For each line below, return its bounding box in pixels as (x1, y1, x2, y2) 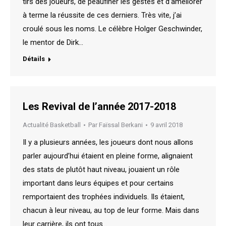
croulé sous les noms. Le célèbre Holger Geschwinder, (23, 24, 202, 34)
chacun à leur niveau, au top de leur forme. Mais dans (23, 206, 199, 215)
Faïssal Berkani (99, 121, 143, 129)
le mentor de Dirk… (23, 38, 83, 47)
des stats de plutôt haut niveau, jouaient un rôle (23, 165, 180, 175)
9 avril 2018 (150, 121, 183, 129)
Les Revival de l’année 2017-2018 (23, 100, 176, 113)
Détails (23, 55, 45, 63)
